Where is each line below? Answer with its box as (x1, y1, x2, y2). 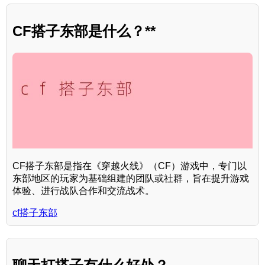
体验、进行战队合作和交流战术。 (12, 185, 154, 196)
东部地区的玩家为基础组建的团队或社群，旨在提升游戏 (12, 173, 249, 183)
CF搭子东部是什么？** (12, 22, 156, 39)
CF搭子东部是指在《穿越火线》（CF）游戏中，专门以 (12, 160, 247, 171)
